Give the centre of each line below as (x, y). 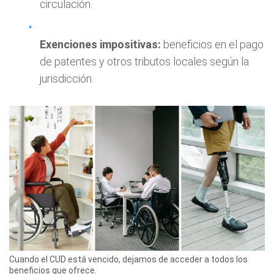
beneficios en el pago (212, 44)
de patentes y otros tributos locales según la (144, 61)
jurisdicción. (67, 79)
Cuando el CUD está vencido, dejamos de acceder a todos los (128, 259)
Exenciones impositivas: (100, 44)
